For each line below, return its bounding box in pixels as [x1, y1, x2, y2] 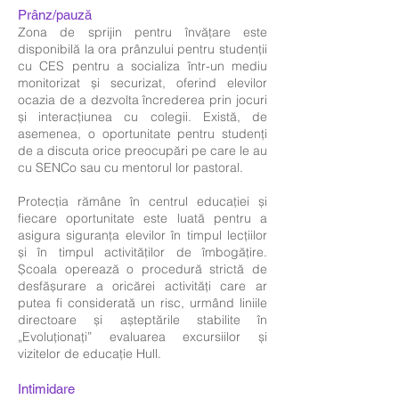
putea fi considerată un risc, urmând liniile [18, 295, 267, 311]
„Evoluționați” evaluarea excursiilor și [18, 329, 267, 345]
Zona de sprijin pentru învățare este [18, 24, 267, 40]
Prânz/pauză [18, 7, 92, 22]
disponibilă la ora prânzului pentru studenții [18, 41, 267, 57]
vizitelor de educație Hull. [18, 346, 161, 362]
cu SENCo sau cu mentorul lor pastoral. [18, 159, 243, 175]
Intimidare [18, 381, 75, 396]
